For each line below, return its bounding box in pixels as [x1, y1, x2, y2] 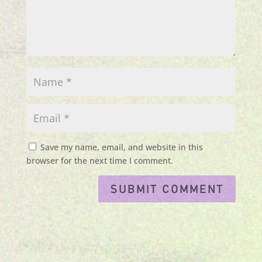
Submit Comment [110, 182, 225, 196]
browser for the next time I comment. [26, 155, 173, 166]
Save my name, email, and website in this [40, 142, 203, 153]
